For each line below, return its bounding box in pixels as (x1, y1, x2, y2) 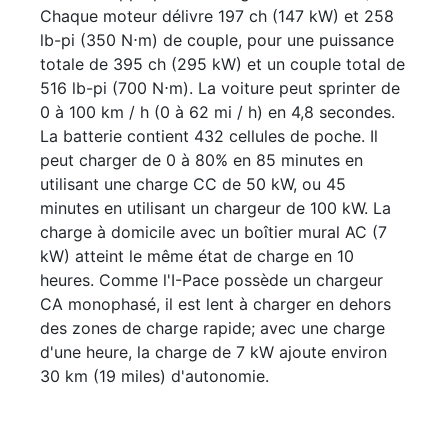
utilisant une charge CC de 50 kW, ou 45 (40, 174, 346, 195)
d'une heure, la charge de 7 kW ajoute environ (40, 342, 387, 363)
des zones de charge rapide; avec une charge (40, 318, 385, 339)
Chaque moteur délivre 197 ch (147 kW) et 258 (40, 6, 394, 27)
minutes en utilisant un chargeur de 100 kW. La (40, 198, 391, 219)
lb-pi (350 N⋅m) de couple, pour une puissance (40, 30, 394, 51)
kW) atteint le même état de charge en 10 (40, 246, 354, 267)
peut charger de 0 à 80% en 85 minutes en (40, 150, 363, 171)
